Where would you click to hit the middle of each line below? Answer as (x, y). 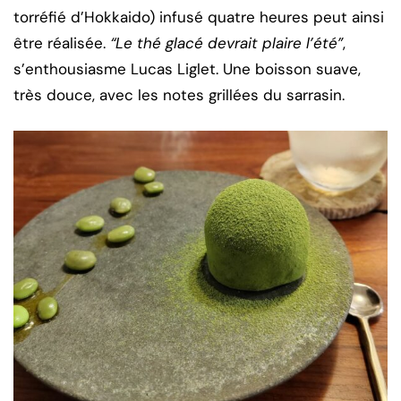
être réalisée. (62, 43)
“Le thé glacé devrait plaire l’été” (226, 43)
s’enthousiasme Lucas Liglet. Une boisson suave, (187, 69)
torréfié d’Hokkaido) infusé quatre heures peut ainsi (199, 17)
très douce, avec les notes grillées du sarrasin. (179, 95)
